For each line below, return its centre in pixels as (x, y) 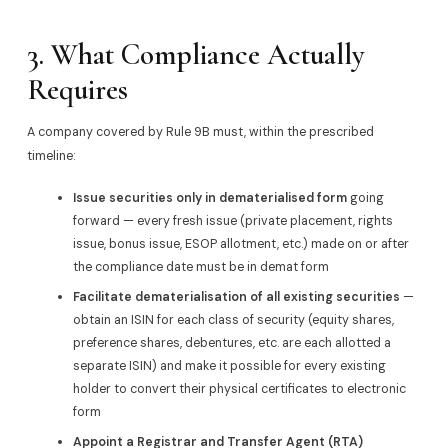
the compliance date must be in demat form (201, 267)
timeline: (51, 155)
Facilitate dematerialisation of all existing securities (237, 297)
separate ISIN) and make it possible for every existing (230, 366)
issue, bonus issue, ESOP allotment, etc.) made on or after (241, 244)
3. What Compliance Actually (195, 55)
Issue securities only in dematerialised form (210, 198)
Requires (77, 90)
